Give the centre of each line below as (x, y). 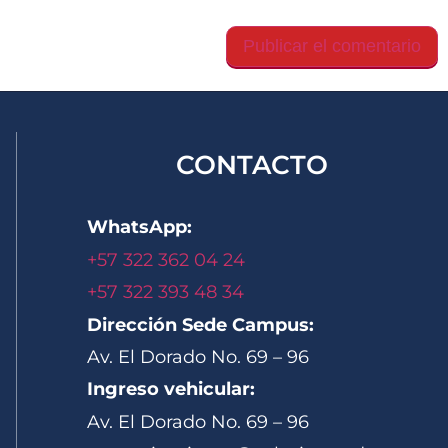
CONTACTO (252, 165)
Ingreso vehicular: (170, 389)
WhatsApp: (139, 227)
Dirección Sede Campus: (202, 324)
